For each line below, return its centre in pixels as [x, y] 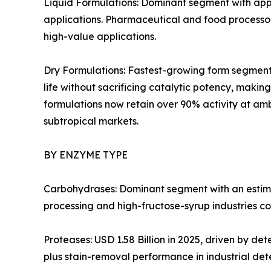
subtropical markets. [91, 121]
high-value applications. [100, 36]
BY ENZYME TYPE [86, 155]
